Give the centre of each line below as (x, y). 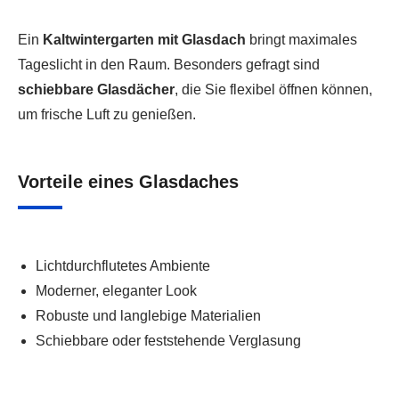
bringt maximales (301, 40)
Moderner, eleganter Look (116, 291)
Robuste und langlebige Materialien (148, 316)
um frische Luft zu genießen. (107, 114)
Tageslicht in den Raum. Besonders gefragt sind (169, 65)
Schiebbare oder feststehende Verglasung (168, 341)
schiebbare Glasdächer (96, 90)
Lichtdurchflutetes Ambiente (123, 266)
